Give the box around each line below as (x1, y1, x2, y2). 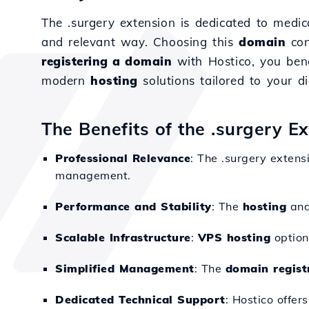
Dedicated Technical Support (55, 292, 226, 306)
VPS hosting (197, 230, 270, 244)
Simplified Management (55, 261, 195, 275)
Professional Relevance (55, 151, 190, 165)
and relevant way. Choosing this (41, 34, 239, 49)
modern (41, 73, 91, 88)
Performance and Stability (55, 199, 212, 213)
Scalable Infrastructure (55, 230, 191, 244)
